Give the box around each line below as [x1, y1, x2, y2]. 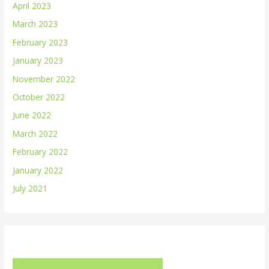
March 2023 [13, 18, 58, 30]
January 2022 [13, 164, 64, 176]
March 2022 [13, 127, 58, 139]
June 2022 [13, 109, 52, 121]
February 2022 [13, 146, 68, 158]
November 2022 [13, 73, 76, 85]
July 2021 [13, 182, 48, 194]
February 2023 [13, 36, 68, 48]
